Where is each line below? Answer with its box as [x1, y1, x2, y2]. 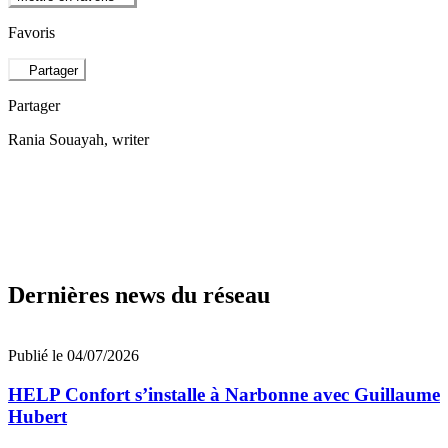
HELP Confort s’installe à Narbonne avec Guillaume [8, 384, 440, 406]
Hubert [8, 406, 67, 428]
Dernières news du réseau [8, 282, 270, 309]
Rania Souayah [8, 130, 104, 148]
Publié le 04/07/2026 [8, 347, 139, 365]
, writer [104, 130, 149, 148]
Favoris [8, 24, 55, 42]
